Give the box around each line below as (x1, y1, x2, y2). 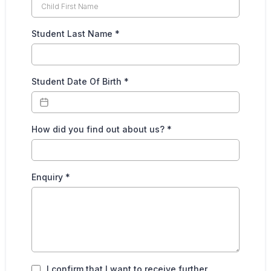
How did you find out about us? (31, 124, 167, 134)
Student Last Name (31, 28, 115, 39)
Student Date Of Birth (31, 76, 124, 87)
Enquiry (31, 172, 65, 182)
